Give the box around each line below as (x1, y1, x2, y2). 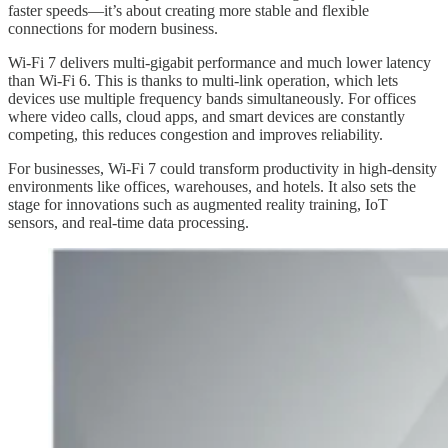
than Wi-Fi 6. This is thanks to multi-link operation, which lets (8, 71, 398, 89)
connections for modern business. (8, 19, 218, 37)
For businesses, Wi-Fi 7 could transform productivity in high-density (8, 159, 437, 177)
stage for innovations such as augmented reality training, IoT (8, 195, 388, 213)
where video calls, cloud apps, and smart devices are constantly (8, 107, 405, 125)
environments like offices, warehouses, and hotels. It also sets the (8, 177, 416, 195)
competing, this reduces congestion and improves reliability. (8, 125, 383, 143)
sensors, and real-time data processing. (8, 213, 249, 231)
